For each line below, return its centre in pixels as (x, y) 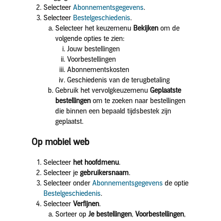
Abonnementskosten (98, 70)
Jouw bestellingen (93, 49)
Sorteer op (72, 214)
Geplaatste (165, 91)
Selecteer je (61, 173)
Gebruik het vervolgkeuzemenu (102, 91)
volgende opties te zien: (90, 39)
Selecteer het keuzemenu (94, 28)
